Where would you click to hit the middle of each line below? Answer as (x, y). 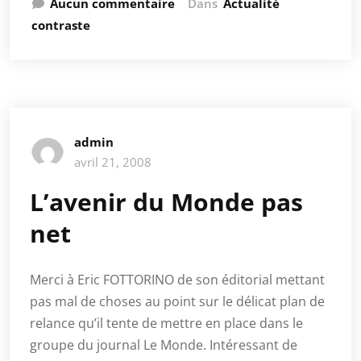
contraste (61, 25)
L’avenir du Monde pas (166, 202)
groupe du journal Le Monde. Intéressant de (164, 345)
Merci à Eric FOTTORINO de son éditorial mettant (177, 280)
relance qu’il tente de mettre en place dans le (166, 323)
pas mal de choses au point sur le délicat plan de (177, 301)
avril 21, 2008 (113, 162)
